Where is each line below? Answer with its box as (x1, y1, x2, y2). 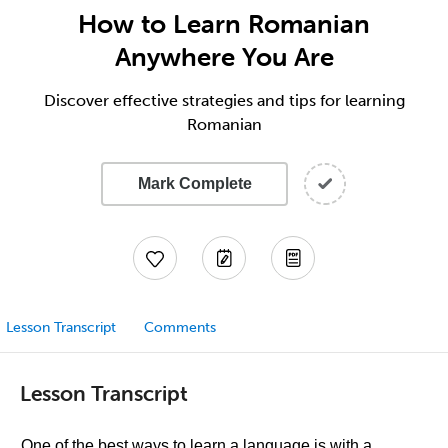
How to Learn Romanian (78, 8, 370, 40)
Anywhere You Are (114, 41, 334, 73)
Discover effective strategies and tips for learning (43, 91, 405, 110)
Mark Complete (137, 175, 252, 192)
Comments (144, 319, 216, 336)
